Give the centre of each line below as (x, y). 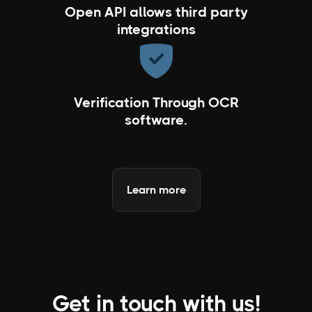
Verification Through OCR (156, 103)
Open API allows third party (156, 12)
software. (156, 120)
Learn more (156, 190)
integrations (156, 29)
